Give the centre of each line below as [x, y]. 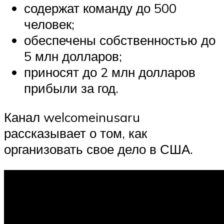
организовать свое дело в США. [98, 149]
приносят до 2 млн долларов [110, 72]
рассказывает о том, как [75, 133]
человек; [49, 24]
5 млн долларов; [73, 56]
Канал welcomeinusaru [72, 117]
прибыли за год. [71, 88]
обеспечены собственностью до [120, 40]
